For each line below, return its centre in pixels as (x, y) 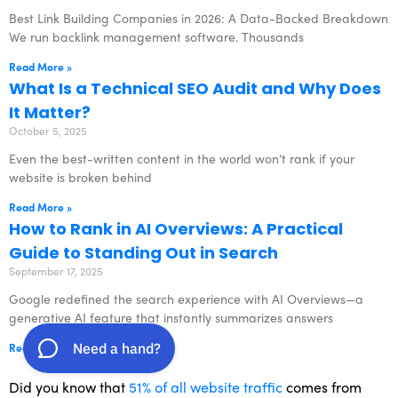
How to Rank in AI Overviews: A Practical (176, 229)
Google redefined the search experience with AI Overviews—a (186, 298)
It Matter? (50, 112)
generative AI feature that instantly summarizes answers (171, 317)
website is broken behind (80, 177)
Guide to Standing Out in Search (143, 253)
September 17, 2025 (56, 271)
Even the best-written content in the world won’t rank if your (182, 158)
